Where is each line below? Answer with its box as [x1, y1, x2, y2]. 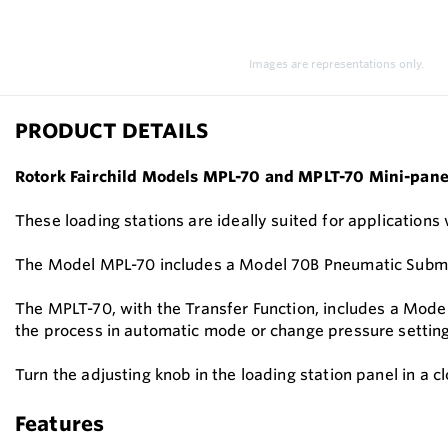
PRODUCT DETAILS [15, 118, 208, 143]
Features [15, 411, 105, 436]
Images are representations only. [248, 57, 424, 71]
